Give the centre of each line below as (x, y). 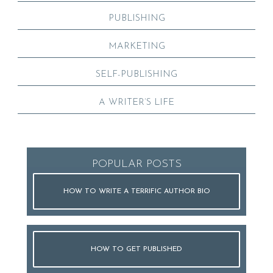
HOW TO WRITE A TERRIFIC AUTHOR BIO (136, 191)
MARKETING (136, 46)
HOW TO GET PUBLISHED (136, 249)
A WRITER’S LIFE (136, 102)
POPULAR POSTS (136, 164)
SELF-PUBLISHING (136, 74)
